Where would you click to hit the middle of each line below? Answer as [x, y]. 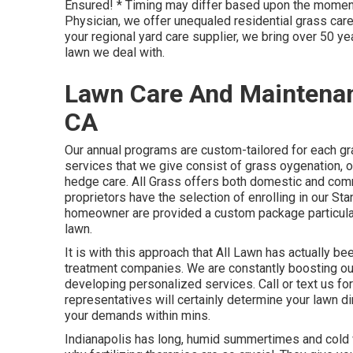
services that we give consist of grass [172, 166]
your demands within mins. [137, 316]
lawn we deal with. [115, 52]
